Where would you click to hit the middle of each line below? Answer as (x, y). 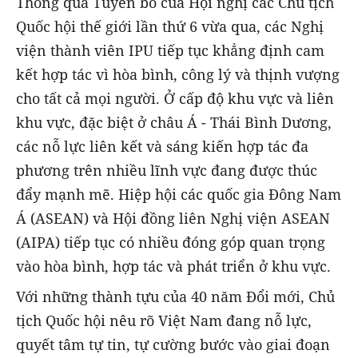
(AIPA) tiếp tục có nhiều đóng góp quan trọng (171, 243)
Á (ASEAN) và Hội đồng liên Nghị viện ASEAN (173, 219)
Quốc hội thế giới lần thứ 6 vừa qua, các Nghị (170, 27)
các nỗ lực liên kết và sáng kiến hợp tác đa (162, 147)
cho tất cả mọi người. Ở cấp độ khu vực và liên (175, 99)
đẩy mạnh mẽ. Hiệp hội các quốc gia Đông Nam (179, 195)
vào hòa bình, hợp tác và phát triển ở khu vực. (173, 267)
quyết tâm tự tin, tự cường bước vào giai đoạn (173, 345)
